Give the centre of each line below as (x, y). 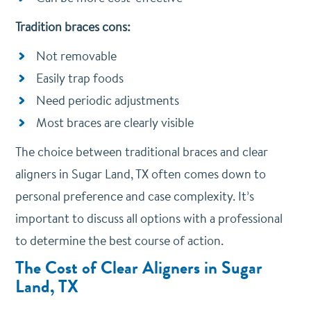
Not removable (76, 56)
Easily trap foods (79, 78)
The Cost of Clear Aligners (109, 268)
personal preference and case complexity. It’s (134, 196)
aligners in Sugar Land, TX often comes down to (140, 174)
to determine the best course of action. (119, 241)
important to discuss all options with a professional (149, 218)
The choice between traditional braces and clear (141, 152)
